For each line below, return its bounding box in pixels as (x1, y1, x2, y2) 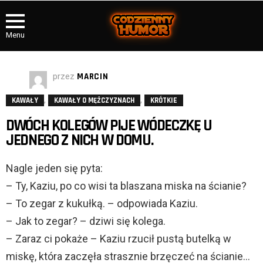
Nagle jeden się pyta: (6, 162, 103, 175)
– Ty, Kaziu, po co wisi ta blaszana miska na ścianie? (6, 180, 247, 193)
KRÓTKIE (150, 96, 177, 106)
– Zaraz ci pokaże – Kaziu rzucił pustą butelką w (6, 232, 231, 245)
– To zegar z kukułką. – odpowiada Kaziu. (6, 197, 198, 210)
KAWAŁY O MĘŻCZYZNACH (54, 96, 134, 106)
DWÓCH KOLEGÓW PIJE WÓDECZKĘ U (6, 116, 212, 136)
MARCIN (77, 71, 109, 83)
